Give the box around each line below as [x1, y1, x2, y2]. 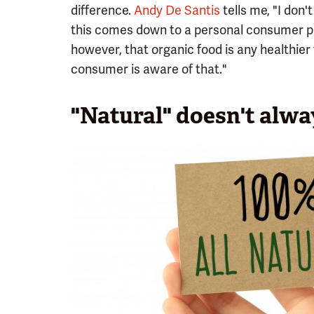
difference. [71, 2, 134, 19]
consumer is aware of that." [71, 61, 227, 78]
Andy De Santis [134, 2, 220, 19]
